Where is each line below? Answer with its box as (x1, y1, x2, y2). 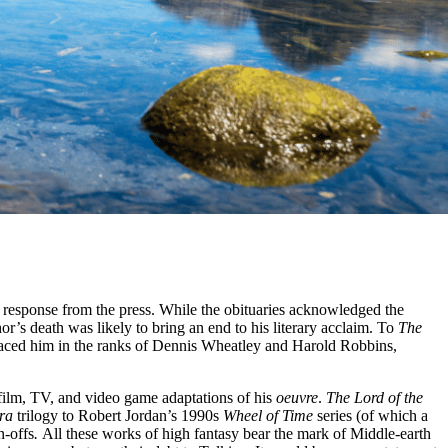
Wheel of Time (223, 406, 317, 424)
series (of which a (317, 406, 428, 424)
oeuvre (276, 388, 318, 406)
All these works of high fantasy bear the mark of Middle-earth (42, 424, 431, 442)
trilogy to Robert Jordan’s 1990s (17, 406, 223, 424)
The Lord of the (322, 388, 423, 406)
